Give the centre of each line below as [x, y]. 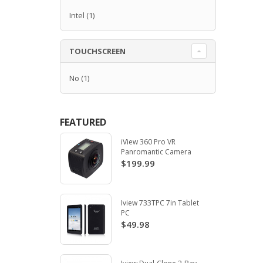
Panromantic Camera [156, 151]
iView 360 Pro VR [148, 141]
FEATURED [83, 122]
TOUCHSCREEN [97, 51]
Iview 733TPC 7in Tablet [160, 203]
